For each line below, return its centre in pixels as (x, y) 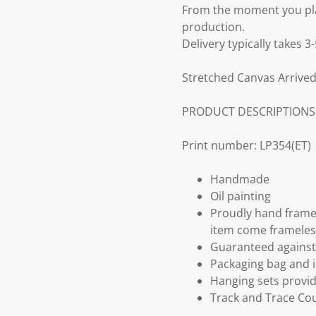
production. (213, 27)
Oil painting (241, 196)
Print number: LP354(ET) (247, 146)
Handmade (240, 180)
